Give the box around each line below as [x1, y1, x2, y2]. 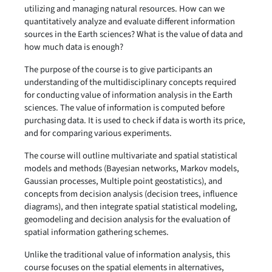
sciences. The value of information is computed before [24, 101, 225, 114]
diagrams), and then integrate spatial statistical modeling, [24, 200, 237, 213]
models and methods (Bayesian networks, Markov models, [24, 162, 239, 175]
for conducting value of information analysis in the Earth [24, 89, 233, 101]
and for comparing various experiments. [24, 127, 172, 140]
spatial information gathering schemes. [24, 226, 169, 239]
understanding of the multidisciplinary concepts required [24, 76, 236, 89]
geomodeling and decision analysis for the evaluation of [24, 213, 230, 226]
